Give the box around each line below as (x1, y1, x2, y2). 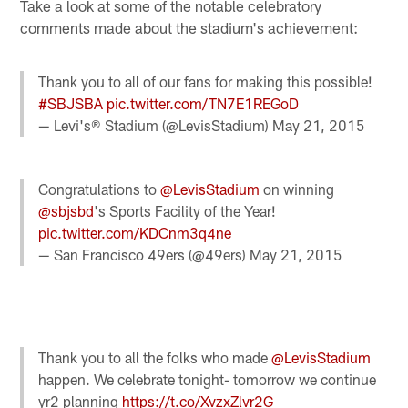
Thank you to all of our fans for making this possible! (38, 73, 373, 91)
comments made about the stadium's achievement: (20, 17, 359, 36)
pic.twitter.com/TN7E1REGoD (107, 95, 300, 113)
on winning (260, 180, 335, 199)
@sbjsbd (38, 202, 95, 220)
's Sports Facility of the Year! (94, 202, 277, 220)
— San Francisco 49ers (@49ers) (38, 246, 250, 264)
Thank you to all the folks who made (38, 348, 272, 366)
